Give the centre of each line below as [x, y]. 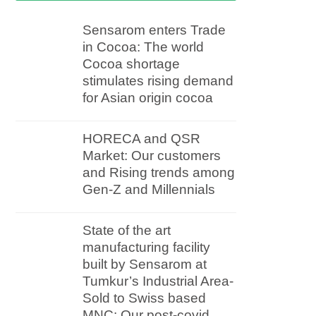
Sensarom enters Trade [154, 30]
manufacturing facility [147, 248]
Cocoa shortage [132, 64]
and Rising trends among [159, 173]
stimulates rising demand [158, 81]
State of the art [127, 231]
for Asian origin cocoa [148, 98]
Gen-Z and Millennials [149, 190]
